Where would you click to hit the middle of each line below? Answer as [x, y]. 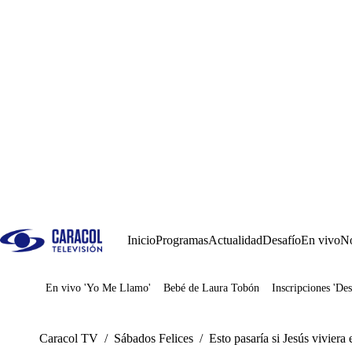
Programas [182, 240]
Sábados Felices [154, 338]
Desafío [282, 240]
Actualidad [235, 240]
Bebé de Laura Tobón [211, 288]
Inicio [141, 240]
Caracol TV [69, 338]
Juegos [86, 293]
